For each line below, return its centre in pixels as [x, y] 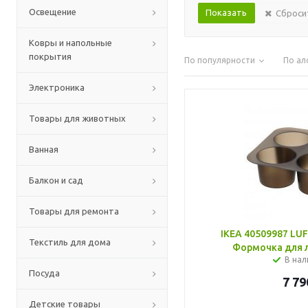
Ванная [44, 149]
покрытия [50, 56]
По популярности [220, 60]
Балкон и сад [56, 180]
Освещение [53, 12]
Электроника [57, 87]
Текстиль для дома [70, 242]
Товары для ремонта [74, 211]
